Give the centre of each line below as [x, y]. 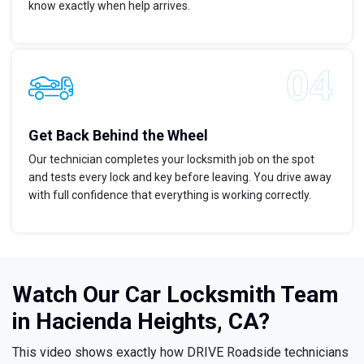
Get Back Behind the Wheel [118, 136]
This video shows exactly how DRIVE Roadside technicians [180, 353]
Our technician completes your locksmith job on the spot [171, 160]
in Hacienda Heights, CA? [141, 322]
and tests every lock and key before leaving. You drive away [180, 178]
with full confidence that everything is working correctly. [170, 195]
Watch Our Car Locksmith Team [175, 295]
